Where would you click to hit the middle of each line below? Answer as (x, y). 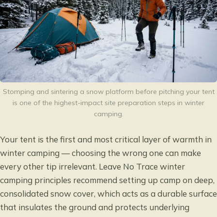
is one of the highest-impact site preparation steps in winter (108, 102)
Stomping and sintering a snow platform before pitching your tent (108, 91)
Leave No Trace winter (142, 167)
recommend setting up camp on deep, (143, 180)
